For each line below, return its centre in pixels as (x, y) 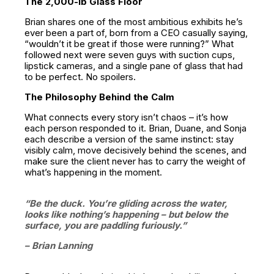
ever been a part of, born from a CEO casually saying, (136, 33)
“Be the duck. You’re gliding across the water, (126, 203)
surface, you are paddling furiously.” (106, 225)
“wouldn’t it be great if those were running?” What (129, 44)
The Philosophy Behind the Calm (99, 97)
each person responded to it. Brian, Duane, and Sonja (135, 128)
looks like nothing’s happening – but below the (126, 214)
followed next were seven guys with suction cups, (130, 55)
